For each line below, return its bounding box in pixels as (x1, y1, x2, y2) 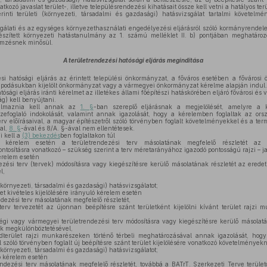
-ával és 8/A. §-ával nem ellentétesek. (20, 125, 135, 132)
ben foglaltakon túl (60, 132, 115, 139)
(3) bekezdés (21, 132, 60, 139)
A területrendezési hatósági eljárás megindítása (63, 57, 204, 64)
